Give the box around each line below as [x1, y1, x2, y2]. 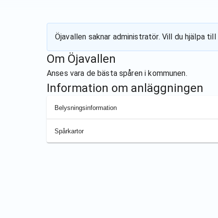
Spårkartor [54, 127, 84, 135]
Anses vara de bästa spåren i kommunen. [47, 69, 187, 78]
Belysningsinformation [54, 104, 117, 111]
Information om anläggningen [47, 81, 203, 95]
